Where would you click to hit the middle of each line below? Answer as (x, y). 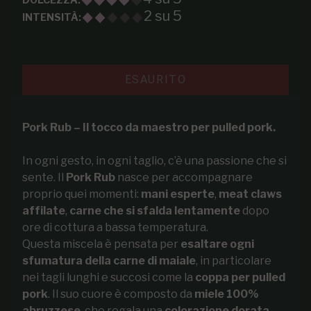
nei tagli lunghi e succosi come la (109, 277)
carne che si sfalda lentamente (155, 210)
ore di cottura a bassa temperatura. (115, 227)
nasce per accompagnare (184, 177)
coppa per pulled (240, 277)
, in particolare (234, 260)
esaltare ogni (217, 244)
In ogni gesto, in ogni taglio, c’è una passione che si (154, 160)
